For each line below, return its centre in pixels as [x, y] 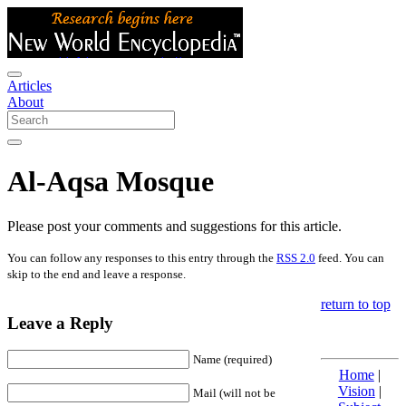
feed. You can [350, 257]
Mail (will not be [234, 393]
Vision [356, 391]
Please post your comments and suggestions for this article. [174, 226]
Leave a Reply [60, 323]
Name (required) [232, 360]
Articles [29, 86]
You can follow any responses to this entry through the [142, 257]
